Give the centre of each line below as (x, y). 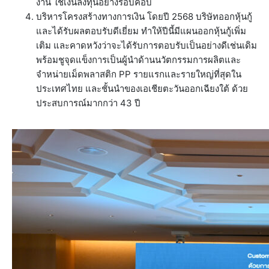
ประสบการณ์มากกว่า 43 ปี (88, 103)
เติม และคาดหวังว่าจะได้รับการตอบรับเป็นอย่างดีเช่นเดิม (147, 46)
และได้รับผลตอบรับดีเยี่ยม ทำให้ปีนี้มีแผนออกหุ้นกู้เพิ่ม (141, 31)
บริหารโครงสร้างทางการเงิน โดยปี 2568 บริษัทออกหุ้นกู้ (144, 17)
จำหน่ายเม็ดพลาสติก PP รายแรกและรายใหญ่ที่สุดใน (139, 74)
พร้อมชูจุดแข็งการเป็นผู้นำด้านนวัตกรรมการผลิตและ (138, 60)
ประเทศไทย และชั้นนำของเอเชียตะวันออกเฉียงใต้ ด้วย (142, 89)
